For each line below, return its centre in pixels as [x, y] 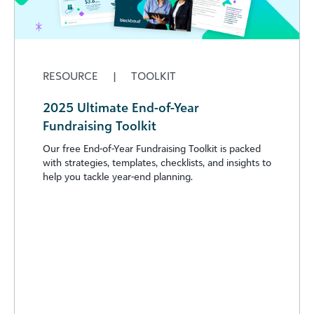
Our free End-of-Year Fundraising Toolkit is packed [152, 149]
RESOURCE [72, 76]
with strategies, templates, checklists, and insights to [157, 163]
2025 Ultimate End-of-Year [121, 108]
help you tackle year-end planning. [118, 177]
